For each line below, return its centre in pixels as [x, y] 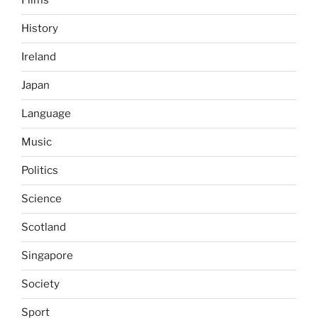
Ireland [39, 57]
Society [40, 284]
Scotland [44, 227]
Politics [40, 171]
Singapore [47, 256]
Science [42, 199]
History [40, 29]
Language [46, 114]
